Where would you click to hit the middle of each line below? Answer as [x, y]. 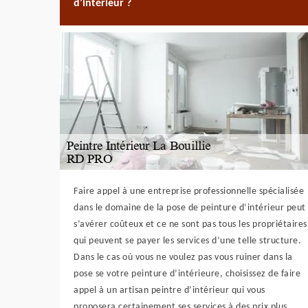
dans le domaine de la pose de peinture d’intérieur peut [190, 208]
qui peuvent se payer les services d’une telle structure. [187, 241]
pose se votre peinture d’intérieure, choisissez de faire [187, 274]
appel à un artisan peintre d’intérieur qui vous [169, 290]
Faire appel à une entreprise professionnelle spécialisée [189, 191]
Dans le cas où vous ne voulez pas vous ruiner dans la [183, 257]
